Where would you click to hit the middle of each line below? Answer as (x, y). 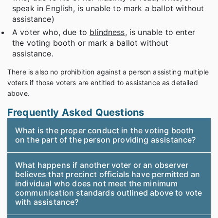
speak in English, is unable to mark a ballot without (108, 9)
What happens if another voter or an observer (102, 165)
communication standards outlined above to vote (109, 193)
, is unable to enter (160, 32)
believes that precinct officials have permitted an (108, 174)
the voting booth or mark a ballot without (91, 43)
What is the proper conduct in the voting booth (105, 131)
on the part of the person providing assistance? (106, 140)
